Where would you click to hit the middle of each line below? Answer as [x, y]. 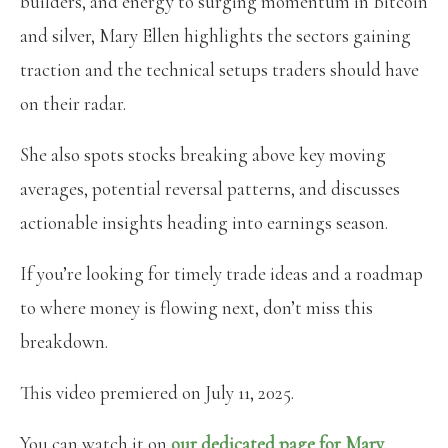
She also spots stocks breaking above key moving [203, 154]
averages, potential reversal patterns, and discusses [210, 188]
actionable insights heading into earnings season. [204, 222]
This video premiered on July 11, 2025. [157, 392]
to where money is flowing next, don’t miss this [196, 307]
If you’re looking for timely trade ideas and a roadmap [221, 273]
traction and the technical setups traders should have [219, 69]
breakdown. [64, 341]
